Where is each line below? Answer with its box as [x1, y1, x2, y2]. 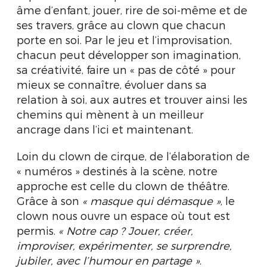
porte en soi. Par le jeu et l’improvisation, [17, 33, 232, 46]
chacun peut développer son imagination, [17, 48, 241, 61]
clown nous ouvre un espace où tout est [17, 209, 230, 222]
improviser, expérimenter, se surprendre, [17, 239, 232, 252]
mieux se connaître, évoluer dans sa [17, 78, 207, 91]
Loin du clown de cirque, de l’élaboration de [17, 150, 250, 162]
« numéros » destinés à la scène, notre [17, 164, 218, 177]
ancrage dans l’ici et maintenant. [17, 123, 196, 135]
